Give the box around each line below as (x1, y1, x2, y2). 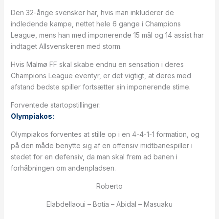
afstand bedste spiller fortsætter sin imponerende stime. (10, 83, 191, 91)
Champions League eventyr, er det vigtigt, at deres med (10, 71, 191, 80)
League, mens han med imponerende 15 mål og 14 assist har (10, 31, 204, 39)
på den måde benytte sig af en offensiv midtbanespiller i (10, 141, 193, 150)
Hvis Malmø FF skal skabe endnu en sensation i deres (10, 60, 184, 68)
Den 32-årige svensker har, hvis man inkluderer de (10, 8, 174, 17)
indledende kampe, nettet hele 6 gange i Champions (10, 20, 181, 28)
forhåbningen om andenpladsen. (10, 164, 116, 172)
